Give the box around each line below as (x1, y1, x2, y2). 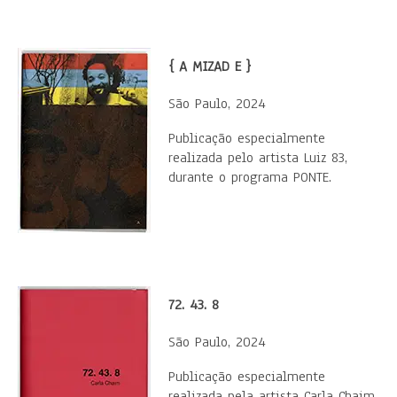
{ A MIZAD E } (168, 57, 251, 76)
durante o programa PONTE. (168, 167, 331, 187)
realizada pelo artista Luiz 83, (168, 148, 347, 167)
